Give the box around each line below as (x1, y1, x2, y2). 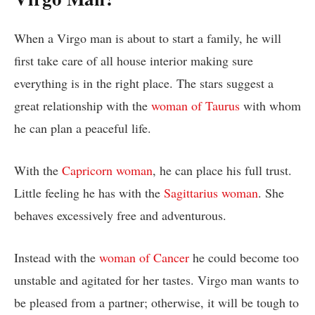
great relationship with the (14, 97, 151, 115)
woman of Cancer (99, 248, 189, 266)
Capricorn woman (62, 161, 153, 179)
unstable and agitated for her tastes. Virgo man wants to (14, 271, 299, 288)
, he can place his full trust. (153, 161, 292, 179)
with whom (240, 97, 301, 115)
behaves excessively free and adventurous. (14, 206, 226, 224)
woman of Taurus (151, 97, 240, 115)
